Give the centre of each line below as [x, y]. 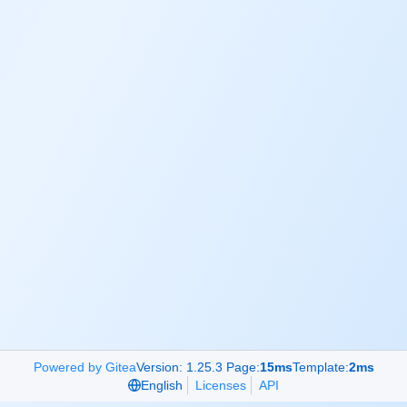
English [162, 385]
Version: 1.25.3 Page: [198, 367]
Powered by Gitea [84, 367]
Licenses [221, 385]
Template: [320, 367]
